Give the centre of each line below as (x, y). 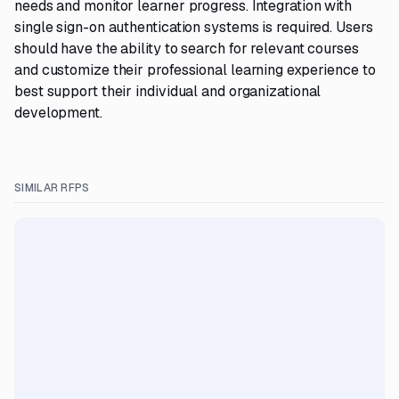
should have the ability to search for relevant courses (187, 49)
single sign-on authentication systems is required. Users (194, 27)
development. (58, 113)
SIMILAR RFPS (52, 188)
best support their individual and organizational (168, 91)
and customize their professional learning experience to (195, 70)
